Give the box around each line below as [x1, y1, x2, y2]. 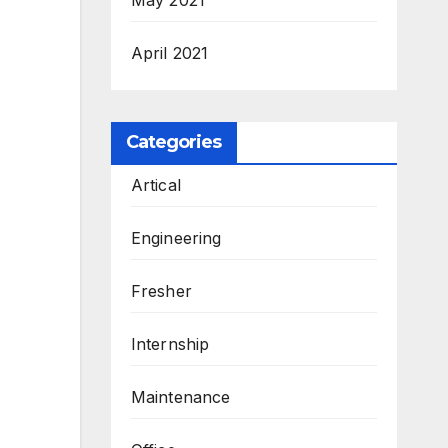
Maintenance [130, 386, 231, 407]
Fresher [130, 280, 192, 301]
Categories [125, 130, 222, 153]
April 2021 [130, 42, 209, 63]
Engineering [130, 227, 222, 248]
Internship [130, 333, 210, 354]
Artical [130, 174, 181, 195]
